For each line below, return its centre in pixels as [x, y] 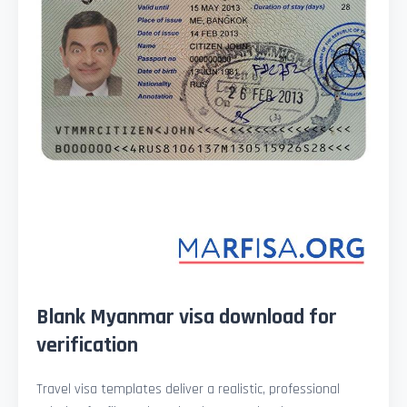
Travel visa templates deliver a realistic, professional [188, 389]
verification [87, 345]
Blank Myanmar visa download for [187, 317]
